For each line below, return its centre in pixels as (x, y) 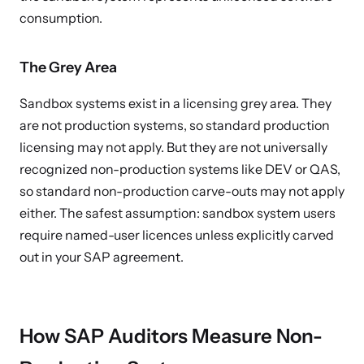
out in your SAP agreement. (102, 257)
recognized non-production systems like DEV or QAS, (180, 169)
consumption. (61, 18)
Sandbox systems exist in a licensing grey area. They (175, 103)
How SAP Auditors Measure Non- (171, 336)
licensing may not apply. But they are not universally (173, 147)
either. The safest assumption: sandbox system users (178, 213)
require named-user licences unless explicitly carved (177, 235)
